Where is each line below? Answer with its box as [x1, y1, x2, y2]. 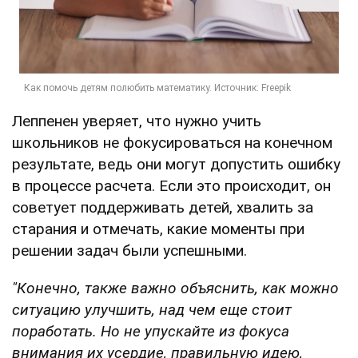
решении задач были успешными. [12, 241, 247, 260]
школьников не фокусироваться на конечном [12, 133, 332, 152]
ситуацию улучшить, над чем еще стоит [12, 300, 292, 319]
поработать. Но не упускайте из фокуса [12, 321, 289, 340]
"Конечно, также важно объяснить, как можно [12, 278, 339, 297]
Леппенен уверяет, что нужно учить [12, 111, 261, 130]
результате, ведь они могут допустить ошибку [12, 154, 340, 173]
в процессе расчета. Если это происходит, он [12, 176, 331, 195]
